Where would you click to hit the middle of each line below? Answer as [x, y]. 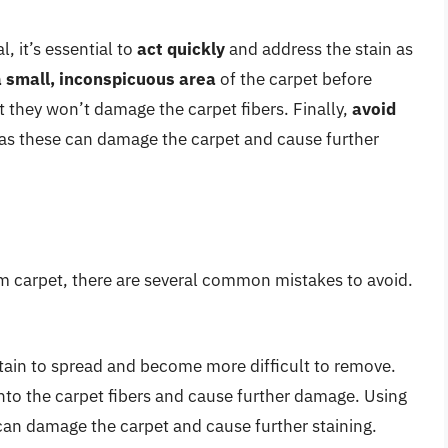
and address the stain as [319, 48]
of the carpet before [294, 78]
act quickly [181, 48]
